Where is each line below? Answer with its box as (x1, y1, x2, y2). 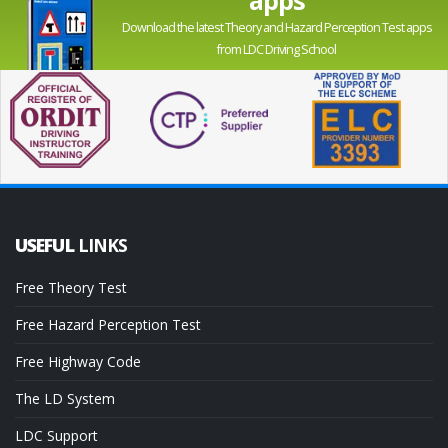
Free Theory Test (15, 278, 127, 298)
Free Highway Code (15, 352, 141, 372)
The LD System (15, 389, 115, 409)
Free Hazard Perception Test (15, 315, 201, 335)
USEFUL (15, 233, 78, 258)
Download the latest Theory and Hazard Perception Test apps (121, 18, 432, 36)
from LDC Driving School (217, 40, 336, 58)
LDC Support (15, 426, 98, 446)
